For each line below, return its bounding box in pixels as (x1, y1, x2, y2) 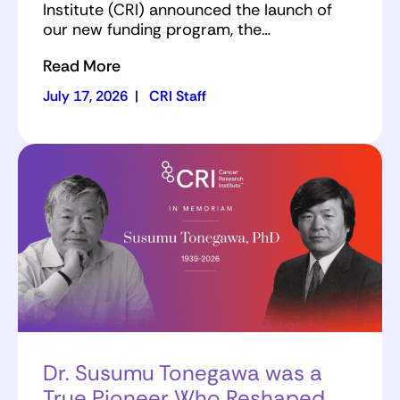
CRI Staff (149, 86, 206, 105)
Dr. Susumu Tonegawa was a (43, 359, 322, 387)
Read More (43, 54, 121, 77)
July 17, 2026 (43, 86, 128, 105)
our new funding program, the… (43, 18, 271, 40)
